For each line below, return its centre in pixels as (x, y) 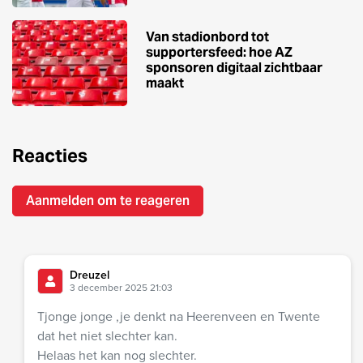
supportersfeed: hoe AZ (219, 53)
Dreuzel (90, 275)
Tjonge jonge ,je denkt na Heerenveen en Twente (179, 317)
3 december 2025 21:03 (121, 288)
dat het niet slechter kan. (107, 336)
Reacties (50, 156)
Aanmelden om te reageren (108, 201)
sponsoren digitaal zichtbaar (234, 68)
